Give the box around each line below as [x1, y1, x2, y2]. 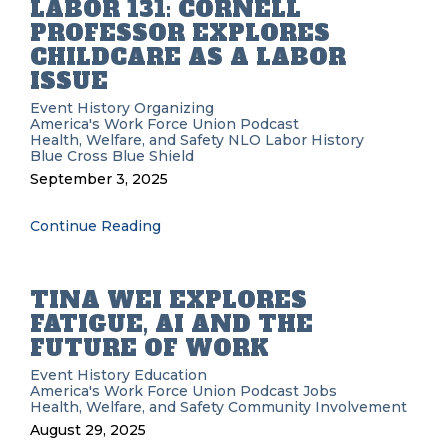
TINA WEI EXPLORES [30, 285, 307, 315]
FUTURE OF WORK [30, 333, 269, 363]
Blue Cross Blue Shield [30, 147, 194, 165]
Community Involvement [228, 398, 407, 416]
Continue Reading [30, 217, 161, 235]
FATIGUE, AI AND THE [30, 309, 313, 339]
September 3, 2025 [30, 170, 168, 188]
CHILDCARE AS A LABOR [30, 42, 346, 72]
